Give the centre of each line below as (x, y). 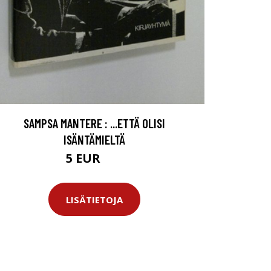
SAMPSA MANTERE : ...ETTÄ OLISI (94, 123)
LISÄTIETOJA (94, 199)
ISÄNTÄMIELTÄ (94, 140)
